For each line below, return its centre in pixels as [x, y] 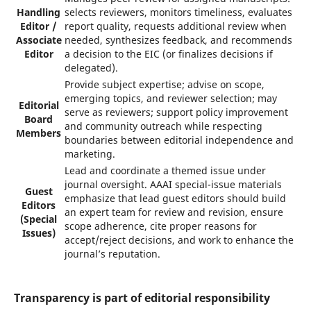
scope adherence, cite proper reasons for [160, 226]
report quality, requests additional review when [175, 26]
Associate [39, 40]
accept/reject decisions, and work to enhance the [179, 240]
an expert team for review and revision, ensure [174, 212]
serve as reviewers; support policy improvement [176, 112]
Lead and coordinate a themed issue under [165, 170]
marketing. [90, 154]
